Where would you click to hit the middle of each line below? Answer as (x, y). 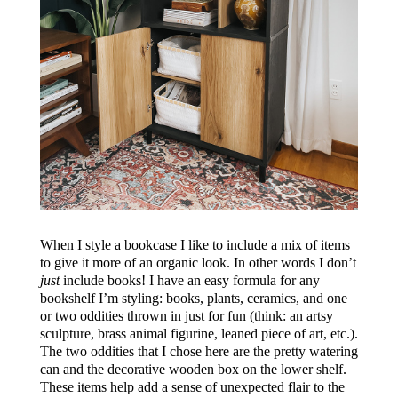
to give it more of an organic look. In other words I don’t (198, 262)
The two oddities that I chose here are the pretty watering (199, 351)
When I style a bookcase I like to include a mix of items (195, 244)
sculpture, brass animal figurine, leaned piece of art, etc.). (199, 333)
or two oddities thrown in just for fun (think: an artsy (186, 315)
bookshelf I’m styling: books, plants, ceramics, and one (193, 298)
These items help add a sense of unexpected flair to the (192, 386)
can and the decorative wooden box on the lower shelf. (193, 369)
